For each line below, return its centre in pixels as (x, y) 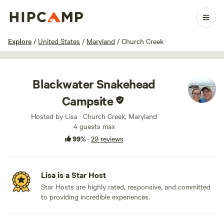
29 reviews (107, 138)
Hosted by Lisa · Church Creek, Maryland (94, 116)
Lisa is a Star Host (73, 174)
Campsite (87, 100)
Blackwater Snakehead (94, 83)
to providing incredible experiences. (95, 196)
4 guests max (94, 126)
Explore (20, 41)
